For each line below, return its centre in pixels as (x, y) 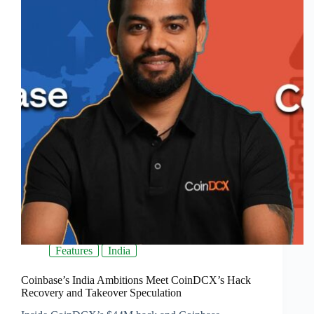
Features (74, 250)
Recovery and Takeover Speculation (101, 292)
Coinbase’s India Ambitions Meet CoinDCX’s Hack (136, 280)
